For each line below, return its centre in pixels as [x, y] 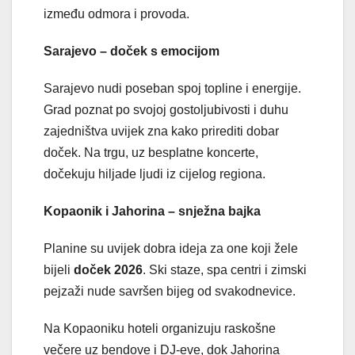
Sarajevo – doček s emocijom [132, 51]
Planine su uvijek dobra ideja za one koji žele [171, 248]
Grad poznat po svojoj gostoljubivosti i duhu [166, 109]
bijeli [59, 269]
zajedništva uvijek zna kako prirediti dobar [161, 131]
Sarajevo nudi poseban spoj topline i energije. [172, 88]
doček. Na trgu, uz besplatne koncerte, [151, 152]
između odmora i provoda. [116, 13]
